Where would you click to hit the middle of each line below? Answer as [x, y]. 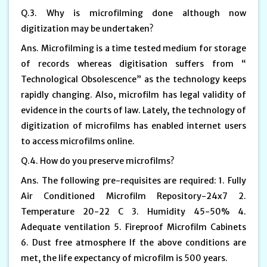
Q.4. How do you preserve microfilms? [99, 161]
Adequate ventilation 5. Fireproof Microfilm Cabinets [133, 227]
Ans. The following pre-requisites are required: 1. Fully [133, 180]
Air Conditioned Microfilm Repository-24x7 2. [133, 196]
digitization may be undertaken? [88, 28]
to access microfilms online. [79, 141]
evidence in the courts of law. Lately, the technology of [133, 110]
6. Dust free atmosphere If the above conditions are [133, 242]
